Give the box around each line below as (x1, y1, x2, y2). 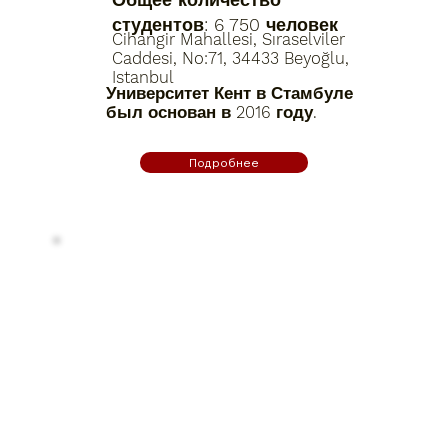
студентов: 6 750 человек (112, 14, 339, 36)
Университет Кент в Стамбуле (105, 83, 353, 103)
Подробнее (188, 154, 259, 170)
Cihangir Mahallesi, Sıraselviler (112, 29, 346, 49)
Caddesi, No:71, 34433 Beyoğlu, (112, 48, 350, 68)
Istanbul (112, 67, 175, 87)
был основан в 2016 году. (105, 102, 317, 122)
